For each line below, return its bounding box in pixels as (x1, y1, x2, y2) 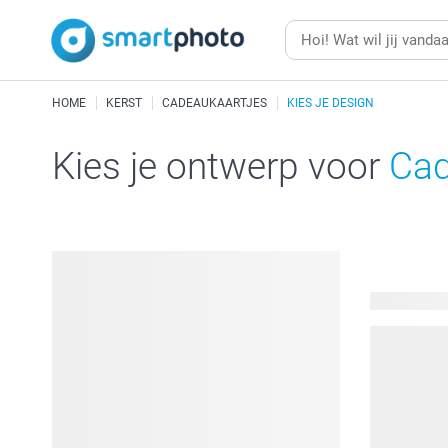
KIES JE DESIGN (287, 96, 374, 110)
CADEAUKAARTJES (162, 96, 267, 110)
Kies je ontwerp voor (52, 145, 389, 188)
